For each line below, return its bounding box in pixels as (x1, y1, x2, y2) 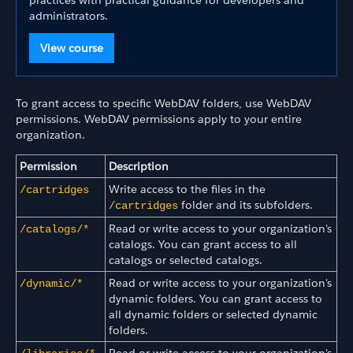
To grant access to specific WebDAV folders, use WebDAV (16, 96, 311, 111)
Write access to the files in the (109, 181, 266, 196)
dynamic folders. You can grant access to (109, 291, 322, 306)
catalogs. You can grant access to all (109, 236, 297, 251)
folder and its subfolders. (178, 197, 313, 212)
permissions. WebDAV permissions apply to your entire (16, 112, 302, 127)
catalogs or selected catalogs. (109, 252, 262, 267)
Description (109, 158, 169, 173)
